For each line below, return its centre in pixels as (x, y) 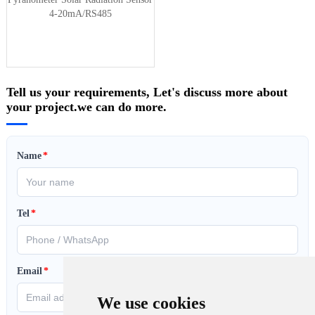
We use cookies (151, 303)
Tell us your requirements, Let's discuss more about (147, 92)
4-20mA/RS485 (80, 14)
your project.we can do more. (86, 107)
